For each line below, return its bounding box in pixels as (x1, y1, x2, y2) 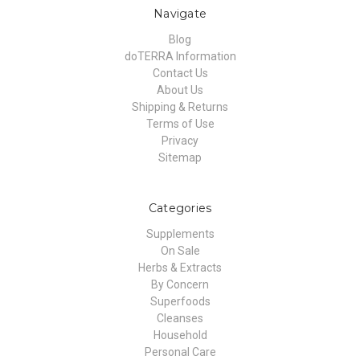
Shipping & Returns (132, 100, 228, 114)
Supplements (145, 227, 215, 241)
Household (153, 329, 207, 342)
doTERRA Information (124, 50, 236, 63)
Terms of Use (145, 117, 215, 131)
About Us (157, 84, 203, 97)
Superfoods (149, 295, 211, 309)
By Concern (151, 278, 209, 292)
